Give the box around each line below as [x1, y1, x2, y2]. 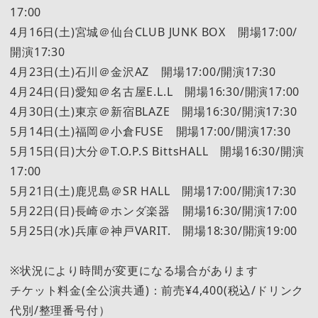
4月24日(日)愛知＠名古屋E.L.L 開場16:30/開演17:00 [10, 83, 300, 99]
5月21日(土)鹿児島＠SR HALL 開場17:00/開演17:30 [10, 182, 297, 199]
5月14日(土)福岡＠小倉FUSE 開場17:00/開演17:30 [10, 123, 291, 139]
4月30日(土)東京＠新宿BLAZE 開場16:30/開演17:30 [10, 103, 297, 119]
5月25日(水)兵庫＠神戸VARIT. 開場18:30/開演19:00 [10, 222, 298, 238]
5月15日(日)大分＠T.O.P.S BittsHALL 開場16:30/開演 [10, 143, 305, 159]
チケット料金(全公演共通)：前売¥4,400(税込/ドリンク [10, 282, 305, 298]
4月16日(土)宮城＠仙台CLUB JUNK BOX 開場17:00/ [10, 23, 298, 40]
